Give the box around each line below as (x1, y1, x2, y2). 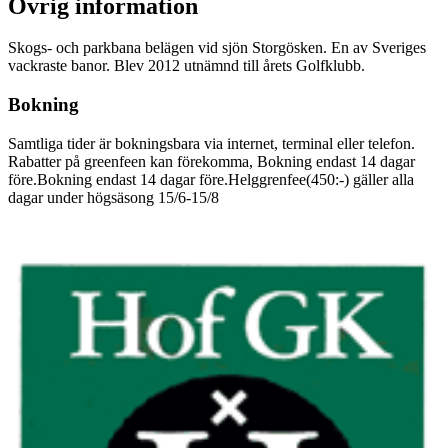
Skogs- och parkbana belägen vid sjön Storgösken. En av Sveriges (8, 39, 426, 57)
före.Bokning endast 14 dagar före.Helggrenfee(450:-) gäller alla (8, 170, 414, 188)
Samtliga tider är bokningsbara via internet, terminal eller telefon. (8, 134, 415, 152)
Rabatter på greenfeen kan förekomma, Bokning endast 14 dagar (8, 152, 415, 170)
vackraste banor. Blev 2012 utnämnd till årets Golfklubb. (8, 57, 365, 75)
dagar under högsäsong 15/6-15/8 (8, 188, 219, 206)
